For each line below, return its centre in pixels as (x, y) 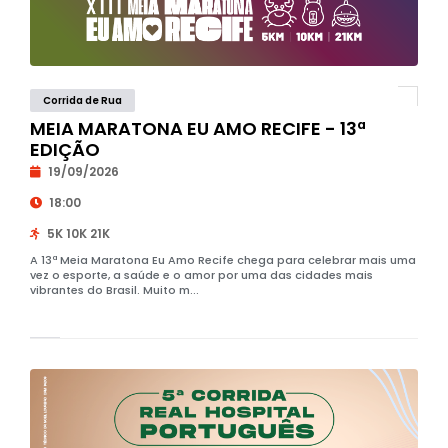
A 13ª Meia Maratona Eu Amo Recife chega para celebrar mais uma (222, 260)
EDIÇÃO (64, 149)
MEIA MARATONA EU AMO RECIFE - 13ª (197, 128)
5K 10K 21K (76, 233)
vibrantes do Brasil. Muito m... (114, 290)
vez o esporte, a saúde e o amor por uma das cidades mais (201, 275)
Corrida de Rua (82, 100)
